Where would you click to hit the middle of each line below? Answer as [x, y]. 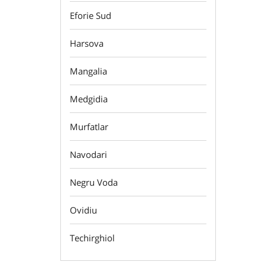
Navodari [88, 154]
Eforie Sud [91, 15]
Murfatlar [89, 127]
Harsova [87, 43]
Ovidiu [83, 210]
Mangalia [88, 71]
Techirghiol [92, 238]
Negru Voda [94, 182]
